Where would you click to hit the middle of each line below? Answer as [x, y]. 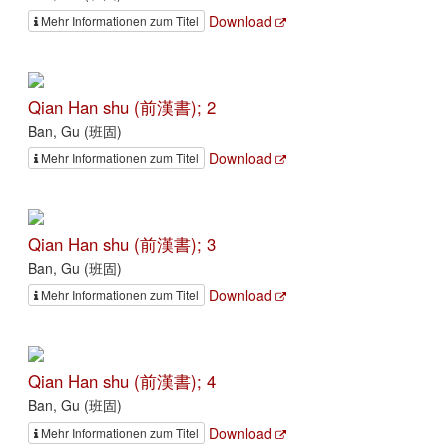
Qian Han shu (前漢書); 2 [122, 106]
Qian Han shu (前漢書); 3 [122, 243]
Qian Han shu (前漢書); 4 [122, 381]
